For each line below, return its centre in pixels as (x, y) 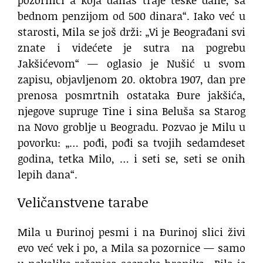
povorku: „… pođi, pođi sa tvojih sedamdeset (131, 143)
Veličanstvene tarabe (83, 202)
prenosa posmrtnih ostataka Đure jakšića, (131, 95)
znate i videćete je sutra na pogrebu (131, 48)
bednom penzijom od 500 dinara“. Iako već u (131, 16)
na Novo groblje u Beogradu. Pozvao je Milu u (131, 127)
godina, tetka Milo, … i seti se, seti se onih (131, 159)
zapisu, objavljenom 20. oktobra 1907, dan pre (131, 80)
